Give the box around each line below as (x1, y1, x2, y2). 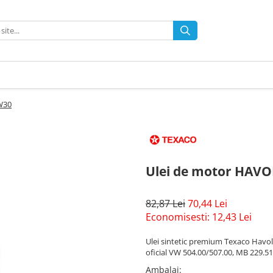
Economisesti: (146, 210, 212, 224)
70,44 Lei (188, 197, 227, 211)
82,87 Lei (146, 197, 185, 211)
